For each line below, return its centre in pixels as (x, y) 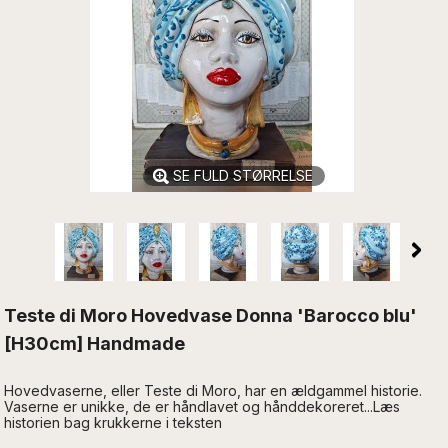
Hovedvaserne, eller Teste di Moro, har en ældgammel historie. (213, 390)
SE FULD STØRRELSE (243, 175)
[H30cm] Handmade (95, 343)
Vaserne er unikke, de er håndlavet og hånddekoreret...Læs (202, 406)
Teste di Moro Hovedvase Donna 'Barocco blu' (211, 315)
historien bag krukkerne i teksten (113, 422)
